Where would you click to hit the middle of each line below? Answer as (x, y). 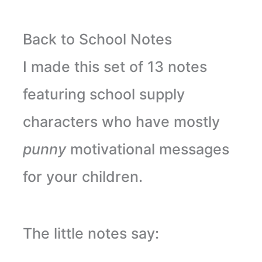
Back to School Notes (97, 39)
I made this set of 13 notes (115, 66)
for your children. (82, 176)
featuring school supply (104, 94)
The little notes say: (91, 233)
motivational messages (149, 149)
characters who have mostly (121, 121)
